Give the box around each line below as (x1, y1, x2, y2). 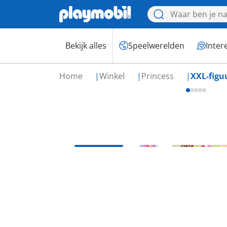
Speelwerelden (128, 40, 184, 51)
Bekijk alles (65, 40, 106, 51)
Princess (141, 70, 176, 82)
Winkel (99, 70, 127, 82)
